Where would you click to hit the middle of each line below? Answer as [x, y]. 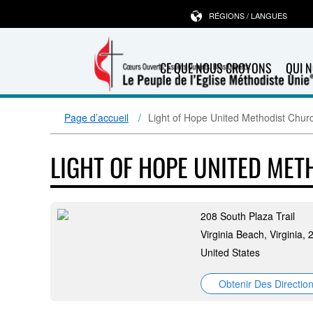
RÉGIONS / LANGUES [248, 15]
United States [230, 252]
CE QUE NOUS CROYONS [216, 68]
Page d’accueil [96, 117]
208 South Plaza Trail [248, 216]
